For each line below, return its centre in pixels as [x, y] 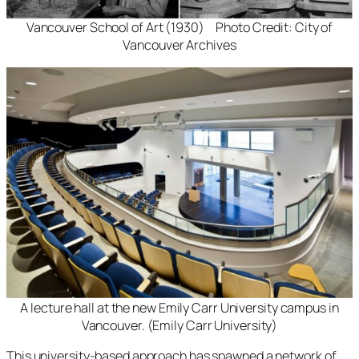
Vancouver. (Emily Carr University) [179, 325]
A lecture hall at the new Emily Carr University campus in [179, 307]
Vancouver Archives [179, 45]
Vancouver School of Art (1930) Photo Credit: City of [179, 28]
